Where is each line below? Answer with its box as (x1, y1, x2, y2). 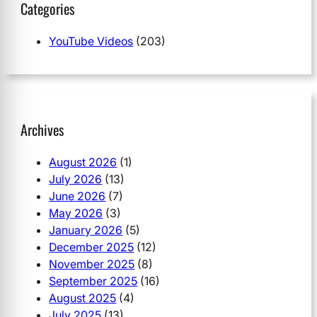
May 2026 (49, 205, 103, 220)
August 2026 (49, 154, 117, 169)
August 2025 (49, 290, 117, 305)
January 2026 (49, 222, 123, 237)
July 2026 (49, 171, 103, 186)
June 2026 (49, 188, 106, 203)
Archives (21, 118, 64, 140)
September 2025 (49, 273, 138, 288)
